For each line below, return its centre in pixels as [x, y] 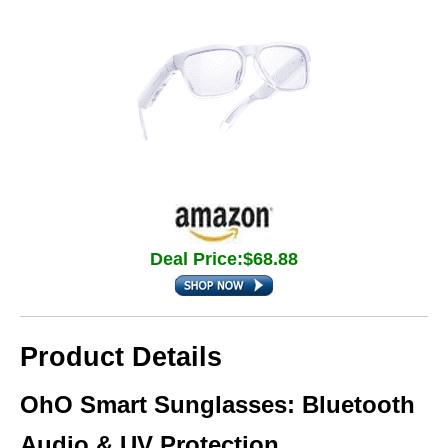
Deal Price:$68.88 [224, 259]
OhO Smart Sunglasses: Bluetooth [217, 404]
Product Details [121, 357]
